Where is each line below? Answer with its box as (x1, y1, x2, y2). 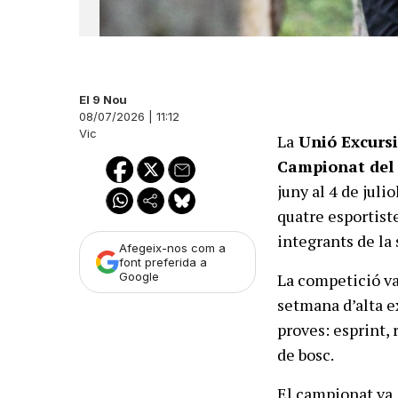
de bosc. (277, 344, 335, 365)
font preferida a (119, 255, 207, 270)
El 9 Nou (79, 92, 127, 107)
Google (119, 269, 159, 284)
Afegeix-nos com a (119, 241, 226, 256)
